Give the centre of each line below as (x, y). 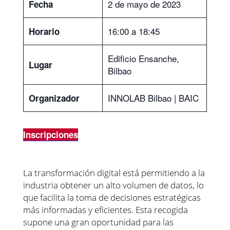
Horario (44, 31)
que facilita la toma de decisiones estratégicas (112, 197)
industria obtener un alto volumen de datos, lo (113, 185)
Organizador (54, 98)
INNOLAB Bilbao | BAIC (153, 98)
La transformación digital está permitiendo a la (114, 172)
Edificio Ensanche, (143, 58)
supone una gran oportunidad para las (98, 222)
